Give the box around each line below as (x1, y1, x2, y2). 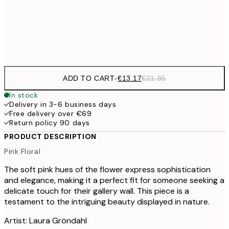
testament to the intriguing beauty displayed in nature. (4, 196, 210, 208)
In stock (9, 90, 38, 100)
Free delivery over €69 (9, 108, 92, 118)
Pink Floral (4, 147, 41, 156)
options (4, 46, 49, 62)
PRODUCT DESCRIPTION (4, 131, 97, 141)
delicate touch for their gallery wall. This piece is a (4, 186, 189, 197)
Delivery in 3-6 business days (9, 99, 117, 109)
